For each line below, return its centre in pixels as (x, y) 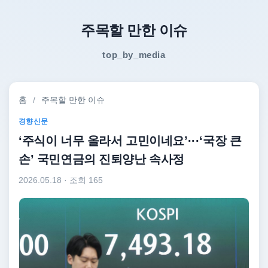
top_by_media (134, 55)
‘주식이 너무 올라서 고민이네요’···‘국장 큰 (130, 140)
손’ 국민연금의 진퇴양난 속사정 (102, 159)
